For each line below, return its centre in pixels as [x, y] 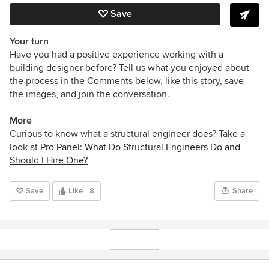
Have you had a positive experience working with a [116, 54]
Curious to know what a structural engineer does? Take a [127, 134]
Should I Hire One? [49, 160]
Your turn [29, 41]
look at [25, 147]
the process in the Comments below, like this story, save [127, 81]
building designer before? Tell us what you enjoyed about [129, 68]
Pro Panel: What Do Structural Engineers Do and [140, 147]
